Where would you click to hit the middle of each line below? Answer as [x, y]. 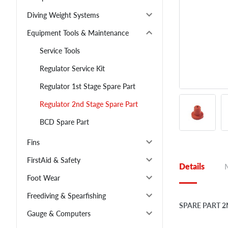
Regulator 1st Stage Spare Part [88, 87]
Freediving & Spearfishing [66, 196]
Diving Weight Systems [63, 15]
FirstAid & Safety [54, 160]
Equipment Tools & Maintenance [78, 33]
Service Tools [60, 51]
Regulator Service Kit [72, 69]
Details [192, 166]
